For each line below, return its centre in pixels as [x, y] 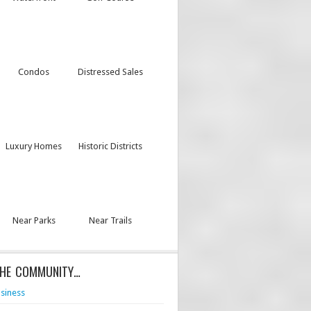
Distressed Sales [110, 72]
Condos [34, 72]
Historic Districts [110, 146]
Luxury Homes [34, 146]
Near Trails [110, 220]
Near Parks [34, 220]
